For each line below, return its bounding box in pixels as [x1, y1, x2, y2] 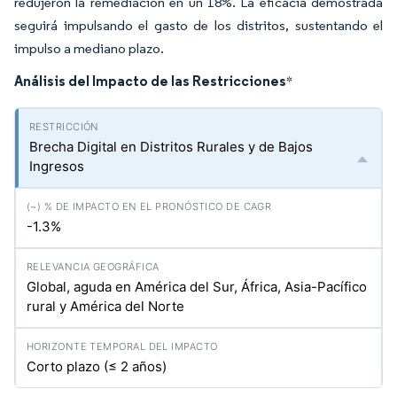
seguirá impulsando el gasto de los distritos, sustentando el [14, 17, 383, 34]
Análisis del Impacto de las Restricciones [14, 72, 286, 90]
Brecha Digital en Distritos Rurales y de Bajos [29, 138, 313, 155]
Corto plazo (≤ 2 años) [27, 358, 167, 375]
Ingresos [29, 158, 84, 175]
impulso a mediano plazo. [14, 40, 164, 57]
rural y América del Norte [27, 298, 184, 315]
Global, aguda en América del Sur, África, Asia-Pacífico [27, 278, 367, 295]
